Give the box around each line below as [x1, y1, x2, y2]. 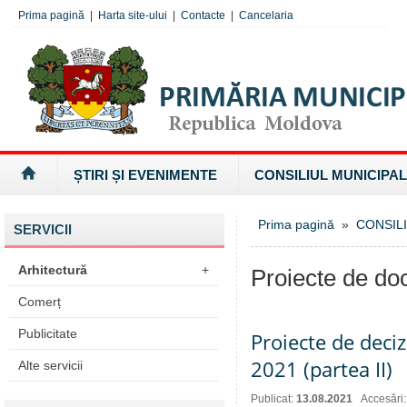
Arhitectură [18, 263, 87, 277]
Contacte [181, 9, 225, 22]
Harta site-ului [98, 9, 167, 22]
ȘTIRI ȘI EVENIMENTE [74, 167, 217, 183]
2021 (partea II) [251, 355, 392, 382]
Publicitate [18, 326, 77, 341]
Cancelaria [239, 9, 293, 22]
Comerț [18, 294, 61, 309]
